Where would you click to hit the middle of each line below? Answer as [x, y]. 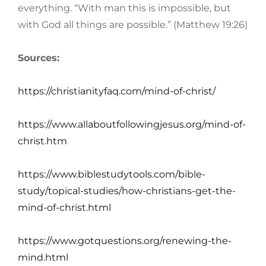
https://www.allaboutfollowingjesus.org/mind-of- [132, 125]
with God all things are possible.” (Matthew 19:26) [133, 25]
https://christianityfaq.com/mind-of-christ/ [117, 91]
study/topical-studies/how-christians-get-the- [127, 191]
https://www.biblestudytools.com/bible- [112, 175]
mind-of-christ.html [64, 208]
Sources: [39, 58]
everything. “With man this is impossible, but [124, 8]
